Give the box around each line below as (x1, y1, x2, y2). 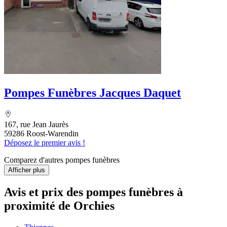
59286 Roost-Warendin (4, 129, 79, 138)
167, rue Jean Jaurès (4, 120, 68, 129)
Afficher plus (8, 166, 45, 174)
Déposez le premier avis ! (4, 138, 85, 147)
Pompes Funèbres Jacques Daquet (4, 86, 181, 100)
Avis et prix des (4, 185, 86, 199)
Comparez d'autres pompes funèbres (4, 156, 120, 165)
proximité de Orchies (4, 199, 115, 212)
